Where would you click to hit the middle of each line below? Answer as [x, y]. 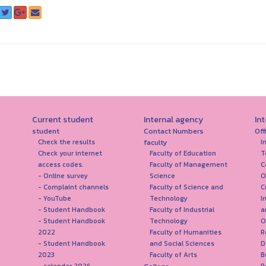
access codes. [61, 164]
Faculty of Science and [186, 187]
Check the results [66, 142]
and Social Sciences [182, 243]
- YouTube [55, 198]
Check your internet [70, 153]
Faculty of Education [183, 153]
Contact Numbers [173, 131]
